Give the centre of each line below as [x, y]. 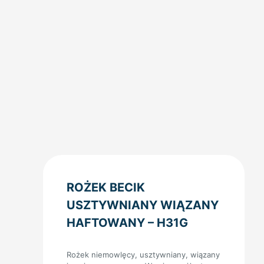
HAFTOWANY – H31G [127, 222]
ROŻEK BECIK [106, 187]
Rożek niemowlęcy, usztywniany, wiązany [143, 254]
